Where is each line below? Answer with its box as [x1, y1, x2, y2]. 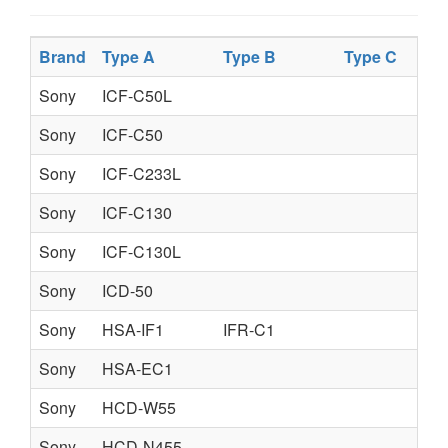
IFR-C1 [223, 318, 275, 341]
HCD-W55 [102, 396, 176, 419]
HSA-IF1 [102, 318, 164, 341]
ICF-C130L [102, 240, 181, 263]
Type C [344, 45, 397, 68]
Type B [223, 45, 276, 68]
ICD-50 [102, 279, 153, 302]
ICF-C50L [102, 84, 172, 107]
